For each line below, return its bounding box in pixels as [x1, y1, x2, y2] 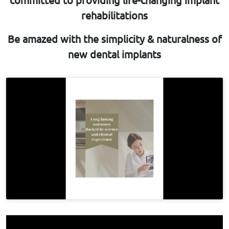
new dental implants [68, 47, 161, 60]
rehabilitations [81, 8, 148, 21]
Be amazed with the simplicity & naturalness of [7, 32, 222, 45]
